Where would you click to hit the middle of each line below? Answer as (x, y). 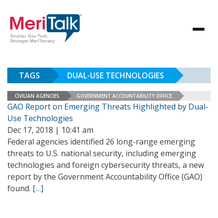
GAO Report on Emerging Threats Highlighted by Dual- (108, 107)
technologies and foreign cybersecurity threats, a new (106, 165)
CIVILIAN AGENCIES (37, 96)
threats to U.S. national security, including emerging (102, 153)
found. (20, 188)
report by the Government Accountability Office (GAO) (105, 177)
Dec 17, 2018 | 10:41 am (50, 130)
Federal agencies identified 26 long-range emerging (101, 142)
